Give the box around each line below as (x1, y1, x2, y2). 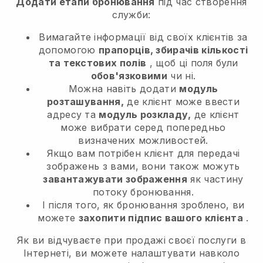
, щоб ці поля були (146, 56, 238, 69)
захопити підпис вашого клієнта (78, 211, 244, 224)
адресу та (47, 108, 99, 120)
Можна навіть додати (68, 82, 180, 95)
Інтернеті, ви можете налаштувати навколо (23, 247, 240, 259)
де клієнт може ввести (124, 95, 240, 107)
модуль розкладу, (99, 108, 191, 120)
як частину (187, 173, 244, 185)
